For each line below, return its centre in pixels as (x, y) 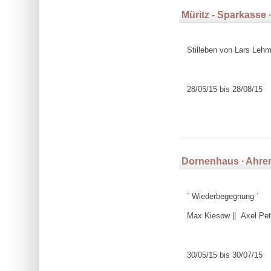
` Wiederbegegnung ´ (223, 196)
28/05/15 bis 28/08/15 (224, 89)
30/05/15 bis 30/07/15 (224, 255)
